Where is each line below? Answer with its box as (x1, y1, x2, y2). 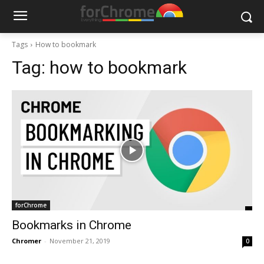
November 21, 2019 (49, 236, 110, 245)
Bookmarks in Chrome (12, 218, 131, 232)
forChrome (15, 201, 47, 209)
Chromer (12, 236, 41, 245)
